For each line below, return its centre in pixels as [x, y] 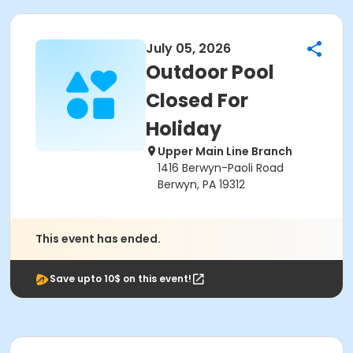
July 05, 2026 [188, 48]
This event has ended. [98, 239]
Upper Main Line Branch [225, 151]
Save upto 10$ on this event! [121, 279]
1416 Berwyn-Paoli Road [221, 168]
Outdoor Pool [210, 72]
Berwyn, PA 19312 [201, 184]
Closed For [197, 100]
